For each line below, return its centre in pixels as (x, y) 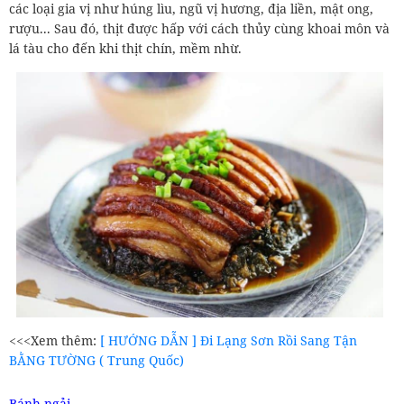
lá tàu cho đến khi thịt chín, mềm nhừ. (125, 49)
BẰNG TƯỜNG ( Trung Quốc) (96, 360)
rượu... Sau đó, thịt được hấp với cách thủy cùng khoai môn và (199, 29)
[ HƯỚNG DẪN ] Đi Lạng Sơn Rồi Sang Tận (229, 340)
